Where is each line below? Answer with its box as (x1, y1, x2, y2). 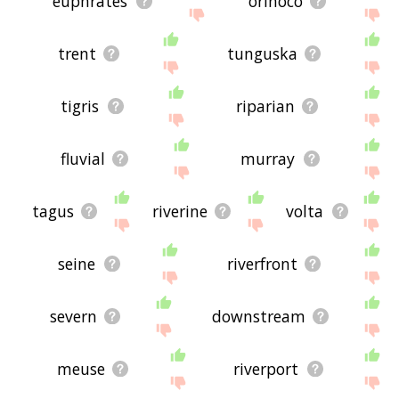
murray (240, 147, 296, 169)
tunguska (227, 42, 298, 64)
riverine (152, 199, 208, 222)
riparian (235, 94, 295, 117)
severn (50, 305, 98, 328)
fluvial (60, 147, 105, 169)
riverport (233, 358, 299, 380)
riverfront (226, 253, 297, 274)
